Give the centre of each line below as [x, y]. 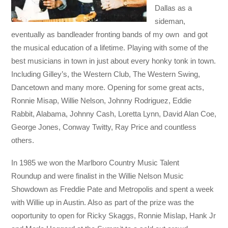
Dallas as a [173, 8]
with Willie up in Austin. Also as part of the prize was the [103, 202]
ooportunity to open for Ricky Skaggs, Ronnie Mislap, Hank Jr [114, 215]
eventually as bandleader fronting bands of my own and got [110, 34]
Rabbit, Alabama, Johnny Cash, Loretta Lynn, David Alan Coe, [114, 113]
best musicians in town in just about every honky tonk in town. [114, 61]
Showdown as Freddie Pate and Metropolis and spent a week [113, 189]
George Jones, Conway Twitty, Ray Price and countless [104, 127]
